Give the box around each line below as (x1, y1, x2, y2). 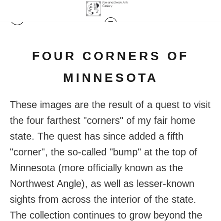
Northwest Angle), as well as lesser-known (10, 178, 194, 189)
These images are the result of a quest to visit (10, 99, 211, 110)
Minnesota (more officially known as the (10, 162, 183, 173)
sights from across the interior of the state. (10, 193, 196, 205)
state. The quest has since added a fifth (10, 130, 184, 142)
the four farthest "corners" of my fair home (10, 114, 195, 126)
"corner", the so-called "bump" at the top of (10, 146, 197, 157)
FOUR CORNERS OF (32, 48, 189, 63)
